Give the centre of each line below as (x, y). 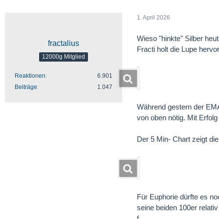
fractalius (64, 43)
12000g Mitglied (64, 57)
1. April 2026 (153, 18)
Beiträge (26, 87)
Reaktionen (30, 76)
